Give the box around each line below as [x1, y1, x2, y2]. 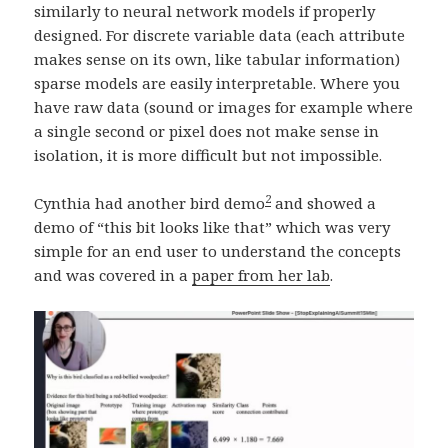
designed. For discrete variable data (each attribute [34, 25, 406, 46]
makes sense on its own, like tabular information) [34, 49, 401, 70]
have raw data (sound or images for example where [34, 97, 414, 118]
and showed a [271, 193, 377, 214]
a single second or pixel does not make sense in [34, 121, 380, 142]
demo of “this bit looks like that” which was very [34, 217, 391, 238]
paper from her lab [192, 265, 331, 286]
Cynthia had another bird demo [34, 193, 266, 214]
